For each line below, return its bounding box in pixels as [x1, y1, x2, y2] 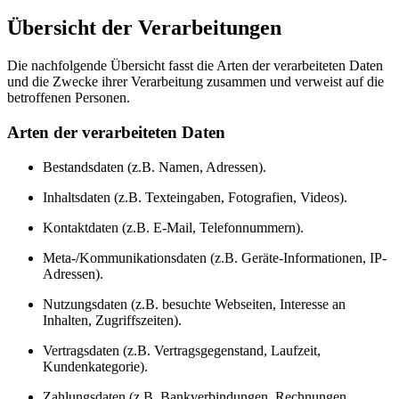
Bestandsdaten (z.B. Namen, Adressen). [43, 159, 266, 175]
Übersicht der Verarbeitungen [7, 16, 281, 40]
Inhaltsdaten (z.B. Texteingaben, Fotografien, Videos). [43, 189, 347, 205]
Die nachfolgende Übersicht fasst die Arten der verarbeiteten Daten [7, 58, 383, 74]
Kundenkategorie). [43, 358, 148, 374]
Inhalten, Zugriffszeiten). [43, 312, 182, 328]
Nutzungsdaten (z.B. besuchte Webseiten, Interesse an [43, 296, 346, 312]
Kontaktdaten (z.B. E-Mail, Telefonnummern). [43, 219, 304, 235]
